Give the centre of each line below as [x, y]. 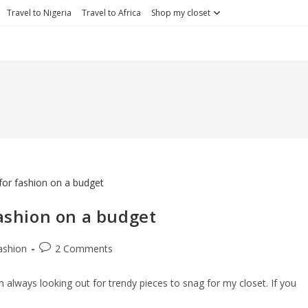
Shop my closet [181, 13]
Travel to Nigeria [39, 13]
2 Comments [84, 248]
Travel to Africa [111, 13]
